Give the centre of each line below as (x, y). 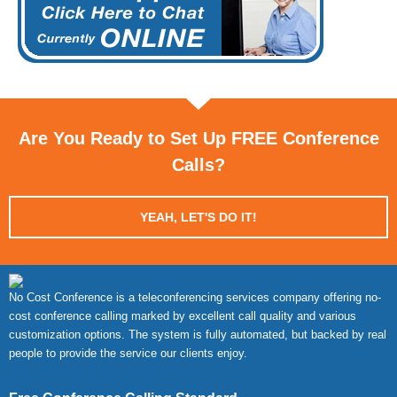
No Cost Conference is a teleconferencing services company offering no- (195, 297)
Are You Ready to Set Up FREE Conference (198, 138)
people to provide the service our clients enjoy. (128, 353)
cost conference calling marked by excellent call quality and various (183, 316)
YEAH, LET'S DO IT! (198, 217)
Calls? (198, 165)
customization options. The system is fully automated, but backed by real (198, 335)
